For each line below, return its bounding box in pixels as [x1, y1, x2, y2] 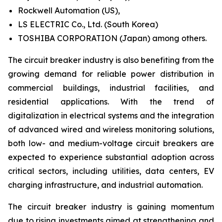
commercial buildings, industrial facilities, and [8, 83, 214, 93]
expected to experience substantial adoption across [8, 152, 214, 162]
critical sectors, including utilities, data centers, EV [8, 166, 214, 176]
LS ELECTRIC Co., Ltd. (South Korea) [18, 19, 158, 29]
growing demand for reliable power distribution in [8, 69, 214, 79]
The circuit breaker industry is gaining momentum [8, 202, 214, 212]
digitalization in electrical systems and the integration [8, 111, 214, 120]
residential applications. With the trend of [8, 97, 214, 107]
